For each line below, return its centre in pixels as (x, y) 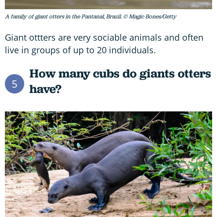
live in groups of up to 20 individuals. (80, 50)
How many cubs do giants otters (120, 74)
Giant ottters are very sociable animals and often (104, 38)
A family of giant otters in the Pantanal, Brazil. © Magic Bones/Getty (91, 17)
